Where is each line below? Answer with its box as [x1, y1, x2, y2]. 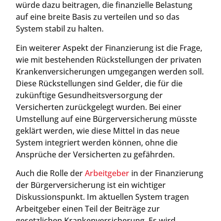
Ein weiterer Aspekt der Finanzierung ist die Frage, [16, 42, 202, 53]
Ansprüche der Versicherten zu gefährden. [16, 148, 175, 160]
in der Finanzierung [129, 167, 203, 179]
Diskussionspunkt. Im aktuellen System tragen [16, 191, 189, 202]
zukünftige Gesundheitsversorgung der [16, 89, 163, 101]
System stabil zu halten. [16, 23, 104, 35]
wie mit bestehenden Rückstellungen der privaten [16, 54, 201, 65]
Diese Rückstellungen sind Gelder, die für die [16, 77, 183, 89]
